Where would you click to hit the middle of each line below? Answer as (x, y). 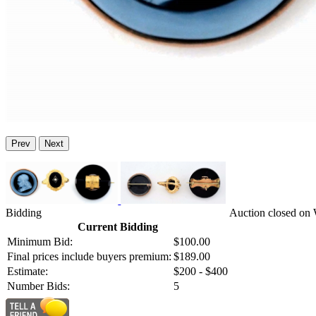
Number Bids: (38, 286)
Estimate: (28, 272)
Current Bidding (117, 227)
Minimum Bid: (40, 242)
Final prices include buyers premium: (89, 257)
